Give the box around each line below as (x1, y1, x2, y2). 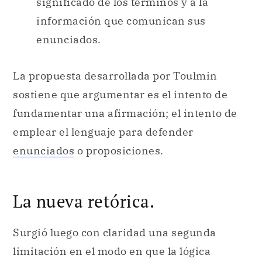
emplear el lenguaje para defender (13, 125, 194, 139)
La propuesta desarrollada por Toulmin (13, 69, 218, 82)
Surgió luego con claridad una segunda (13, 226, 216, 240)
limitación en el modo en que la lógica (13, 244, 211, 258)
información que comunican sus (36, 14, 206, 28)
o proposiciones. (74, 144, 164, 157)
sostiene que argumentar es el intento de (13, 88, 227, 101)
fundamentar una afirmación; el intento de (13, 106, 237, 120)
